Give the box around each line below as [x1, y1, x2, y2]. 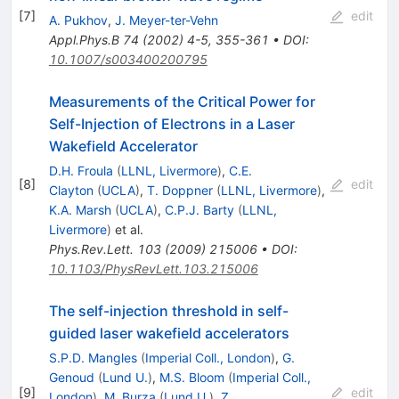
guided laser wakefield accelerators [48, 323, 289, 342]
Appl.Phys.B [48, 31, 119, 47]
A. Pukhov [48, 12, 108, 28]
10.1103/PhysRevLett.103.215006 [48, 260, 258, 276]
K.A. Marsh [48, 201, 111, 217]
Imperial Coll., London [144, 349, 271, 365]
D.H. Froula [48, 162, 113, 178]
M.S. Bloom [159, 369, 224, 385]
